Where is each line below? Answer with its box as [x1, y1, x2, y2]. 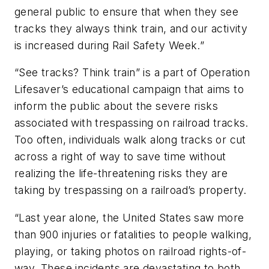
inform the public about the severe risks [14, 100, 218, 113]
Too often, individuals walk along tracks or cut [14, 133, 246, 147]
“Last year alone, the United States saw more [14, 211, 244, 225]
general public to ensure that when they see [14, 5, 239, 18]
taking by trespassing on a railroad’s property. [14, 184, 247, 197]
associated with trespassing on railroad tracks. [14, 116, 249, 130]
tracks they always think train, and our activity [14, 22, 248, 35]
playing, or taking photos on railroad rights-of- [14, 245, 247, 258]
